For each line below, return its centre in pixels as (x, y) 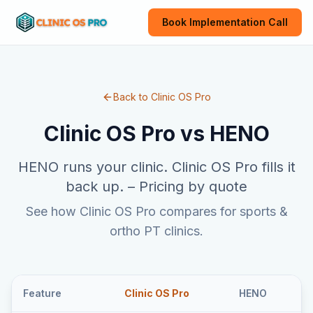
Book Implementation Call (225, 22)
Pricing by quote (193, 187)
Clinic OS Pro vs (126, 133)
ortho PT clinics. (156, 231)
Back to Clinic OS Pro (162, 97)
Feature (42, 293)
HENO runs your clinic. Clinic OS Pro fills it (156, 167)
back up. (95, 187)
